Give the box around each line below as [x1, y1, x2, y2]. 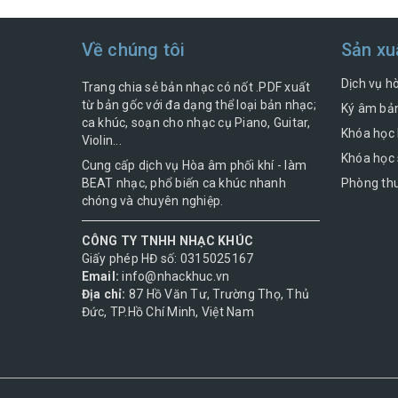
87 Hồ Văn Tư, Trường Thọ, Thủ [125, 287, 309, 302]
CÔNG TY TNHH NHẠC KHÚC [81, 234, 253, 249]
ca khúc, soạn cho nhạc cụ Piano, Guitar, [81, 115, 311, 131]
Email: [81, 269, 119, 284]
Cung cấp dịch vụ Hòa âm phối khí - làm [81, 158, 306, 173]
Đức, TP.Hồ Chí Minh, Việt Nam [81, 305, 254, 320]
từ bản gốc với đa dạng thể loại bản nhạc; [81, 98, 316, 113]
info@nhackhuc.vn [119, 269, 230, 284]
